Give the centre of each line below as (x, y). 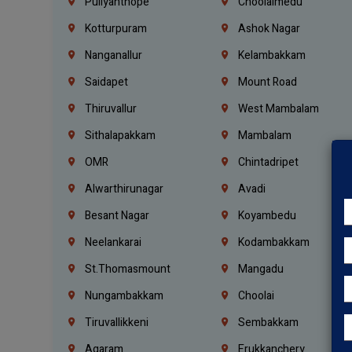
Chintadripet (268, 162)
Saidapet (106, 82)
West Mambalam (278, 108)
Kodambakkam (273, 242)
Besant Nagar (116, 215)
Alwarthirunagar (123, 189)
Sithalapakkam (119, 135)
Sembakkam (268, 322)
